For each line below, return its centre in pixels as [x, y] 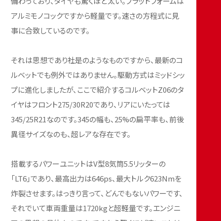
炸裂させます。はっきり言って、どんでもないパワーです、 [97, 193]
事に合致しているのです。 [51, 30]
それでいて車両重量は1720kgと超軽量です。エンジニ [96, 208]
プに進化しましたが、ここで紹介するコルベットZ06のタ [98, 89]
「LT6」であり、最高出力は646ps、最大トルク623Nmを [96, 178]
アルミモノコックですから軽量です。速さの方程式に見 [95, 15]
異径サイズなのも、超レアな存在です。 [71, 134]
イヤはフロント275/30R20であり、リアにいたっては [91, 104]
